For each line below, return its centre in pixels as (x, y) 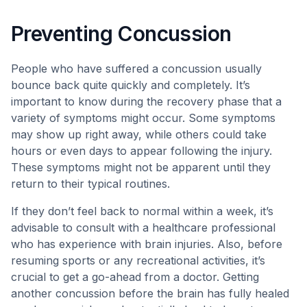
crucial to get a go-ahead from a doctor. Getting (135, 277)
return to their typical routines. (90, 184)
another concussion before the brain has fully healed (150, 293)
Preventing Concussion (121, 34)
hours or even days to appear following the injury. (142, 151)
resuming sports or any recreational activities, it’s (138, 260)
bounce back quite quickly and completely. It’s (131, 85)
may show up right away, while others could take (139, 134)
